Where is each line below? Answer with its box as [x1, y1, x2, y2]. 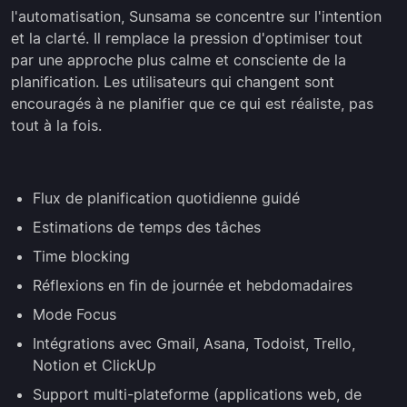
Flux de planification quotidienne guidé [33, 189, 300, 208]
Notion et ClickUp [33, 356, 156, 375]
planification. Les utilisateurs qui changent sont [11, 73, 334, 92]
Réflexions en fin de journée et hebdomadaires [33, 276, 352, 295]
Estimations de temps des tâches [33, 218, 261, 237]
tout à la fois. [11, 116, 102, 135]
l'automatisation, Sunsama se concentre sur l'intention [11, 7, 382, 26]
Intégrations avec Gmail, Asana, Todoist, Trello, [33, 334, 355, 353]
